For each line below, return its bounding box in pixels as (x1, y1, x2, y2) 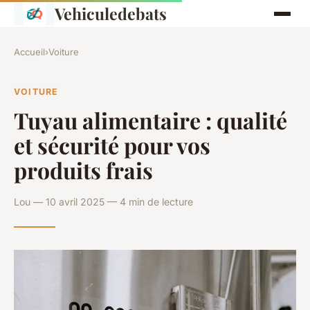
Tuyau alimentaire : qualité (14, 104, 287, 135)
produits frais (14, 154, 153, 185)
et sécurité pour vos (14, 129, 210, 160)
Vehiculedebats (54, 3, 167, 24)
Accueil (14, 46, 45, 57)
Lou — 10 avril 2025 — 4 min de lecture (14, 195, 193, 208)
